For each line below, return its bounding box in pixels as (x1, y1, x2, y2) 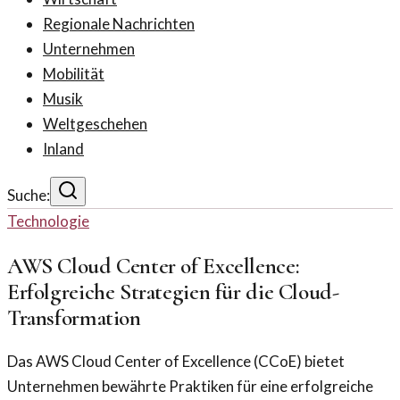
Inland (43, 139, 84, 158)
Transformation (7, 304, 141, 332)
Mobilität (43, 64, 104, 83)
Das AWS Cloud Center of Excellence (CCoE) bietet (7, 352, 345, 371)
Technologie (7, 212, 89, 230)
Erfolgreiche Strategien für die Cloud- (7, 278, 339, 306)
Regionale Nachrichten (43, 14, 195, 33)
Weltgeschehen (43, 114, 147, 133)
